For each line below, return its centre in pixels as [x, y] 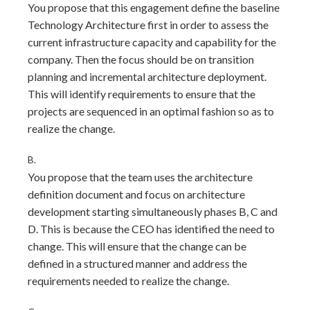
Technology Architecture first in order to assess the [148, 25]
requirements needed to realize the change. [128, 281]
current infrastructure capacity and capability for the [152, 42]
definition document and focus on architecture [136, 194]
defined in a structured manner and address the [137, 263]
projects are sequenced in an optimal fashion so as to [151, 111]
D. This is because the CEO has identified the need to [151, 229]
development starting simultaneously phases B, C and [153, 211]
